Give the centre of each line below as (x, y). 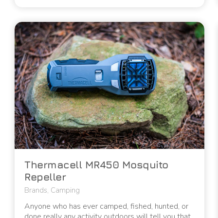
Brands (36, 190)
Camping (65, 190)
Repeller (45, 177)
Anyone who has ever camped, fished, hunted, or (106, 206)
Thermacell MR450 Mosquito (96, 164)
